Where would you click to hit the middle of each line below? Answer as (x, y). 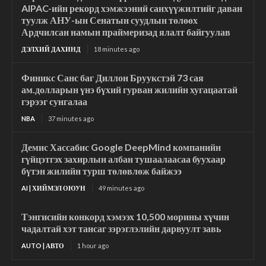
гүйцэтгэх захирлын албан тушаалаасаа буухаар (123, 159)
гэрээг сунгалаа (54, 102)
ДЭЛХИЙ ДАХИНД (51, 49)
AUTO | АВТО (43, 246)
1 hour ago (93, 246)
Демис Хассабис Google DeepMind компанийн (121, 147)
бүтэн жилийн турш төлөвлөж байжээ (102, 171)
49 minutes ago (121, 188)
